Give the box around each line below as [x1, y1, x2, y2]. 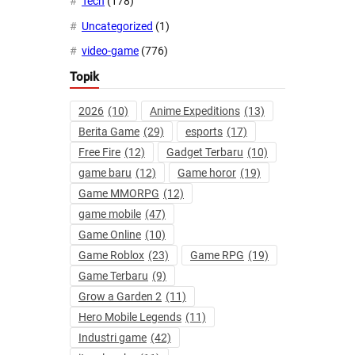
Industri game [78, 330, 147, 344]
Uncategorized [82, 19, 153, 32]
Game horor [177, 166, 236, 179]
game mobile [78, 207, 141, 220]
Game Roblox [78, 248, 144, 261]
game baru [78, 166, 132, 179]
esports [185, 124, 223, 138]
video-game [82, 44, 139, 57]
